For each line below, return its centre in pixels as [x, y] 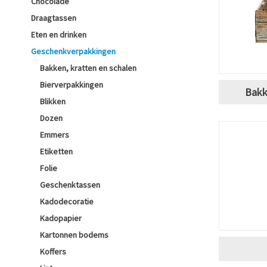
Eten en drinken [59, 35]
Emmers [55, 135]
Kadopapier [61, 218]
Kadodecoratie [67, 201]
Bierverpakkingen [72, 85]
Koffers [53, 252]
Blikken [53, 101]
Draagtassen [54, 18]
